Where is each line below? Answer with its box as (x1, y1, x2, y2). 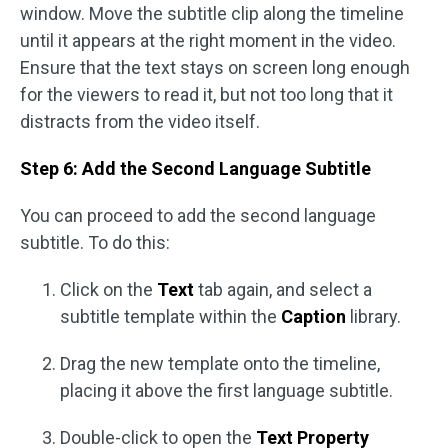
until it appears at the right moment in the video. (20, 30, 396, 52)
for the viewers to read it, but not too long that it (20, 84, 393, 106)
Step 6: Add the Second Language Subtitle (20, 158, 371, 180)
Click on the (60, 279, 157, 301)
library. (346, 306, 401, 328)
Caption (281, 306, 346, 328)
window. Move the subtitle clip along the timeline (20, 3, 404, 25)
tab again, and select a (194, 279, 372, 301)
